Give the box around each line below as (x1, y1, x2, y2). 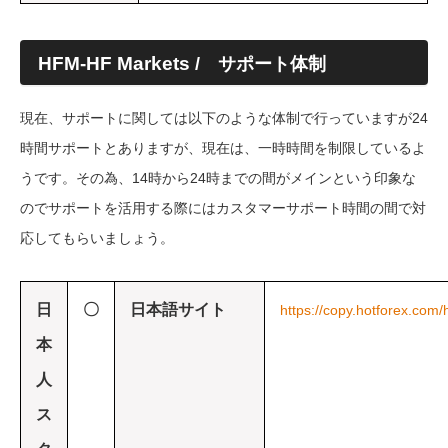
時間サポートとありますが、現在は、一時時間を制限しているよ (20, 139, 426, 156)
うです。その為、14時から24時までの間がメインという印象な (20, 169, 416, 186)
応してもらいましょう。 (20, 229, 174, 246)
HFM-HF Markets (38, 52, 190, 74)
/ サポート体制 (190, 53, 326, 74)
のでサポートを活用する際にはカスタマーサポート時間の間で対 (20, 199, 426, 216)
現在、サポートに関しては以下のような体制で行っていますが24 (20, 109, 428, 126)
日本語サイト (130, 300, 226, 318)
